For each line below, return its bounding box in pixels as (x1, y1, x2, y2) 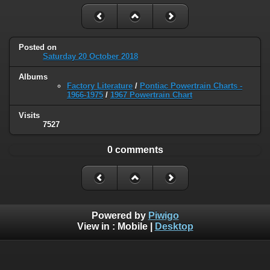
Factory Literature (67, 81, 133, 90)
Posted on (19, 42, 57, 52)
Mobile (117, 221, 148, 232)
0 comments (107, 144, 163, 155)
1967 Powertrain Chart (110, 90, 192, 99)
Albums (19, 72, 48, 81)
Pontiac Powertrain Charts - (140, 81, 242, 90)
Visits (19, 110, 40, 120)
